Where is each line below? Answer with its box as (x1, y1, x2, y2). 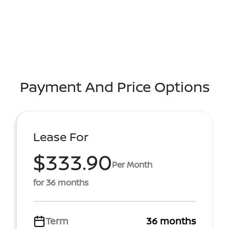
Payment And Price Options (19, 77, 210, 96)
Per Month (112, 158, 152, 170)
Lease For (33, 129, 88, 145)
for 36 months (33, 177, 88, 188)
